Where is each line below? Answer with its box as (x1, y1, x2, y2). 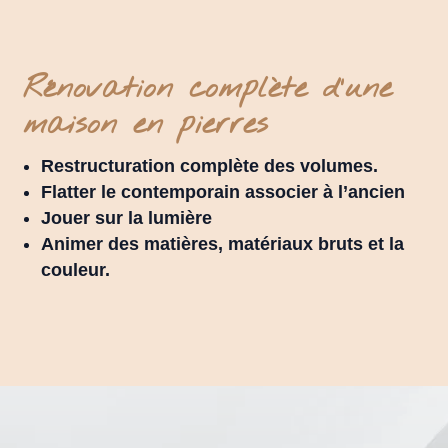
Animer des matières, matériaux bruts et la (41, 233, 405, 254)
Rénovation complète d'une (23, 68, 393, 109)
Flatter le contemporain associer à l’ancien (41, 181, 406, 202)
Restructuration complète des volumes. (41, 155, 379, 176)
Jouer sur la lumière (41, 207, 213, 228)
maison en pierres (23, 104, 269, 145)
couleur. (41, 259, 111, 280)
